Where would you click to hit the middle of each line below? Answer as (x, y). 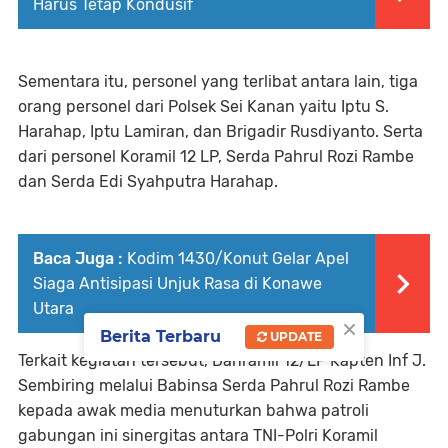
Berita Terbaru (160, 336)
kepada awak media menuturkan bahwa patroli (193, 410)
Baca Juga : (77, 258)
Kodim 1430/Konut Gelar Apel (238, 258)
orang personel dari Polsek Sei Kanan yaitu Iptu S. (203, 106)
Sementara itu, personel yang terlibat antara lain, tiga (218, 81)
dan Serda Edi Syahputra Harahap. (148, 181)
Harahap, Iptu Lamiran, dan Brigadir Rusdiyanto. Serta (220, 131)
